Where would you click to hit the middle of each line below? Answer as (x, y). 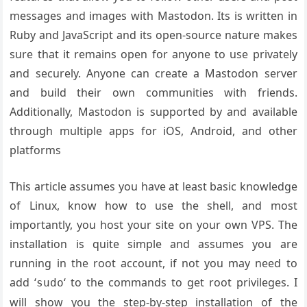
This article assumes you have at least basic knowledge (153, 186)
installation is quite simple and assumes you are (153, 244)
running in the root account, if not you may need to (153, 263)
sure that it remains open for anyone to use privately (153, 54)
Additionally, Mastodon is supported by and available (153, 111)
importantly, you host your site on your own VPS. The (153, 224)
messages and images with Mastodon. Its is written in (153, 15)
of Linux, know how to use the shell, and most (153, 205)
